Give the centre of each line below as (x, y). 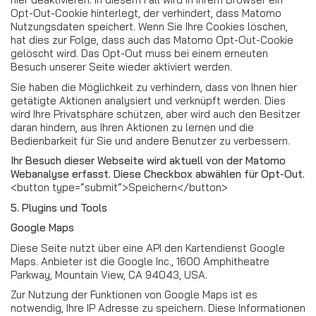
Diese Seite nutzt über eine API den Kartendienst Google (148, 248)
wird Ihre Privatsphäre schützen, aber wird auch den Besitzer (156, 114)
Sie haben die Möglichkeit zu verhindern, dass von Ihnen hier (154, 87)
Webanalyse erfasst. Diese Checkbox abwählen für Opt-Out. (158, 174)
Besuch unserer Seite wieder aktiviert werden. (121, 67)
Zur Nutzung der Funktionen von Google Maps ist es (134, 294)
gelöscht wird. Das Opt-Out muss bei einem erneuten (139, 53)
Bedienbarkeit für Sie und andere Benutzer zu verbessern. (150, 140)
